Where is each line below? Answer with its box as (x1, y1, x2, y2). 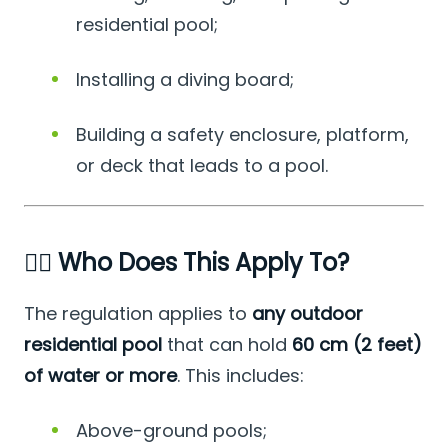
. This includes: (177, 363, 304, 389)
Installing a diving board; (76, 67, 294, 93)
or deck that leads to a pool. (76, 153, 328, 179)
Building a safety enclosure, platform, (76, 122, 409, 148)
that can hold (162, 332, 292, 358)
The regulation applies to (24, 301, 252, 327)
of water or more (24, 363, 177, 389)
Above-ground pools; (76, 418, 267, 444)
